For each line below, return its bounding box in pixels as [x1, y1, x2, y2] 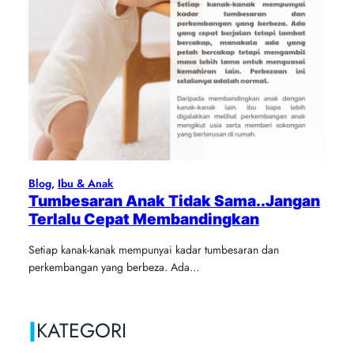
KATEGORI [36, 316, 126, 345]
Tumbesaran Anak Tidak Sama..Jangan [28, 191, 320, 211]
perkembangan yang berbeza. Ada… [28, 259, 200, 276]
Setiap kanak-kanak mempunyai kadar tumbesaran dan [28, 242, 279, 258]
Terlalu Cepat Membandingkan [28, 209, 259, 229]
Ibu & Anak [57, 175, 114, 192]
